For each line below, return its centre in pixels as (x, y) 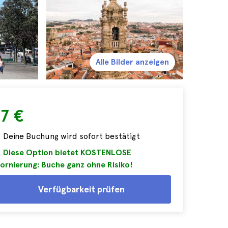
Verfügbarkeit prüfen (81, 189)
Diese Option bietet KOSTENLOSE (67, 152)
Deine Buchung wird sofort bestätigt (72, 136)
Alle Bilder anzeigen (132, 62)
